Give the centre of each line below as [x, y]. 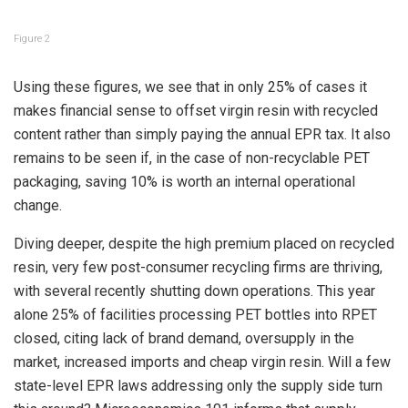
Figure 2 [32, 39]
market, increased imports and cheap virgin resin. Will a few [202, 362]
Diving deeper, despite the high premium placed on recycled [204, 244]
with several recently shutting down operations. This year [194, 291]
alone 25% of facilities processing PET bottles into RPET [195, 315]
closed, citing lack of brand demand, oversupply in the [184, 339]
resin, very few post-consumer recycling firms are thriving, [198, 268]
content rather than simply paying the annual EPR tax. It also [202, 135]
